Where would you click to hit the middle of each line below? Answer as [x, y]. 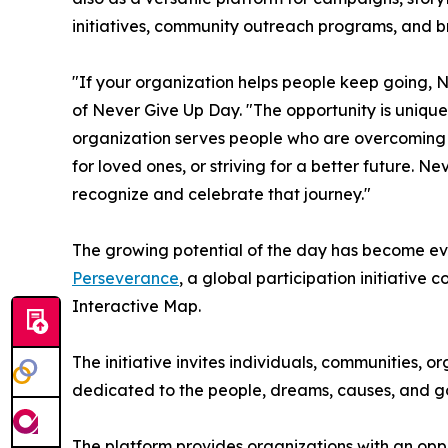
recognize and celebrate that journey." [221, 194]
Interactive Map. [136, 306]
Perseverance [125, 278]
